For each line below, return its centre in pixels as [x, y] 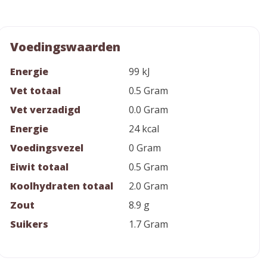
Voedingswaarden [65, 47]
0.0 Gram [148, 110]
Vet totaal [35, 91]
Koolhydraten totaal [62, 186]
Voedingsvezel [47, 148]
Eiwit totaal [39, 167]
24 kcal [144, 129]
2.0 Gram [148, 186]
